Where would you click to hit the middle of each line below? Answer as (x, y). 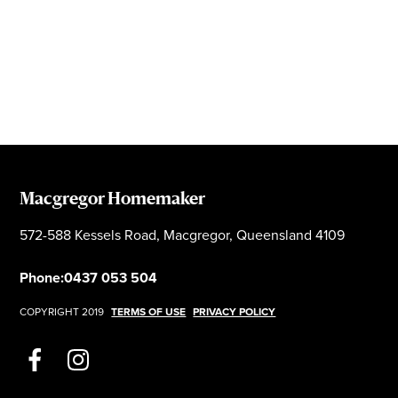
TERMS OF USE (149, 311)
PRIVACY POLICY (235, 311)
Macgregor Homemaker (113, 200)
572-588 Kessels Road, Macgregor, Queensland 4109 (183, 235)
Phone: (42, 277)
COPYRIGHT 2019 (64, 311)
